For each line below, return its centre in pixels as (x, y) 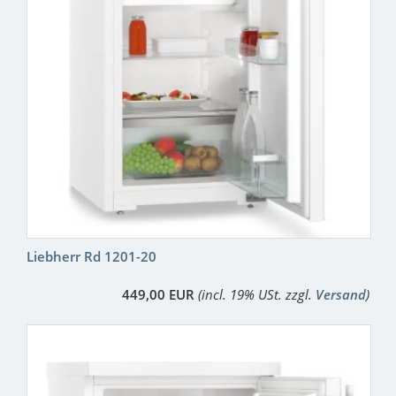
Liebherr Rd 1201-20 (91, 257)
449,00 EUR (158, 295)
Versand (341, 295)
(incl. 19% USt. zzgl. (257, 295)
